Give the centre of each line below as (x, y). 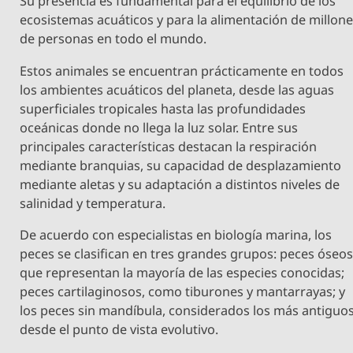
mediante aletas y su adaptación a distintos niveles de (180, 184)
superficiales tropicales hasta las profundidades (163, 108)
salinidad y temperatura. (93, 203)
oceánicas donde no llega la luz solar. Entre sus (159, 127)
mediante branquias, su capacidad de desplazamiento (181, 165)
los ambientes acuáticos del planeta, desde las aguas (177, 89)
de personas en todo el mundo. (113, 39)
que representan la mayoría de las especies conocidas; (182, 272)
